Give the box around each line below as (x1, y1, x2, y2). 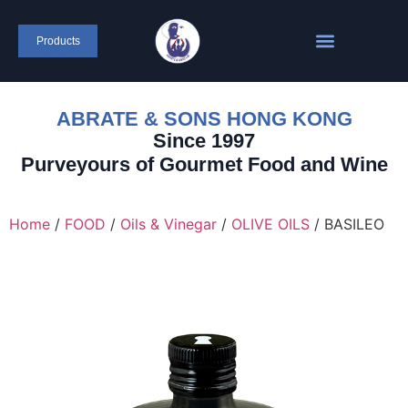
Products (36, 35, 80, 47)
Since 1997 (153, 129, 255, 152)
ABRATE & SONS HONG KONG (56, 107, 352, 130)
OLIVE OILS (231, 215, 310, 233)
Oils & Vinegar (120, 215, 217, 233)
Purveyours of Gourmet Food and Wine (20, 153, 388, 176)
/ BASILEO (310, 215, 384, 233)
